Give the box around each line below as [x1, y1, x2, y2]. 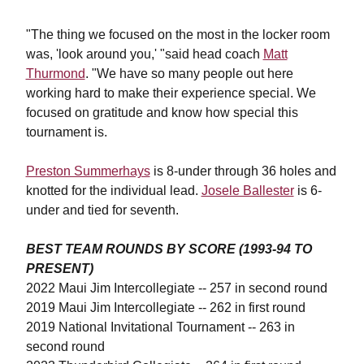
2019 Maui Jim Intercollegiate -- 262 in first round [25, 301, 305, 314]
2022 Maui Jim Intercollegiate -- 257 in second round [25, 281, 327, 295]
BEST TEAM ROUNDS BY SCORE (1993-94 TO [25, 242, 312, 256]
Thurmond [25, 67, 85, 80]
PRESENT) [25, 262, 93, 275]
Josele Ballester [201, 184, 294, 197]
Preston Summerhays [25, 164, 150, 178]
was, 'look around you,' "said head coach [25, 47, 263, 61]
